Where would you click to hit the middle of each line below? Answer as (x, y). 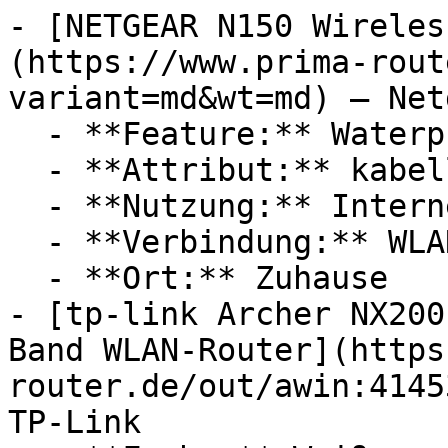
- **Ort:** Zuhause (27, 278)
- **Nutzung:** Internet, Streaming (27, 206)
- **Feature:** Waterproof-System (27, 134)
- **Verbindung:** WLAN (27, 242)
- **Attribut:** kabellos (27, 170)
